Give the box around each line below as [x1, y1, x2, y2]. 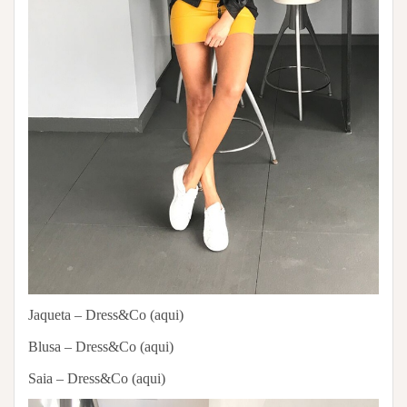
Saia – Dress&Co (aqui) [28, 370, 165, 386]
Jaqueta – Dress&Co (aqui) [28, 306, 184, 323]
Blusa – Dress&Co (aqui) [28, 338, 174, 354]
